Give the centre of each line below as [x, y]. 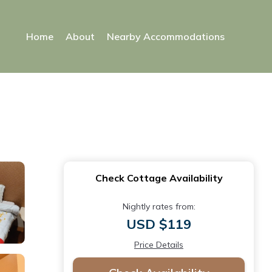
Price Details [159, 245]
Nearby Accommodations [166, 36]
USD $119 [159, 224]
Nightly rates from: [159, 206]
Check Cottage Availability [159, 178]
